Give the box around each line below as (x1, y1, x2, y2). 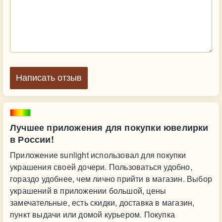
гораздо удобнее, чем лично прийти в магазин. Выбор (10, 173, 213, 184)
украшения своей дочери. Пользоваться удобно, (10, 161, 192, 172)
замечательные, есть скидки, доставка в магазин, (10, 197, 195, 208)
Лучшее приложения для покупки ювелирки (10, 121, 209, 134)
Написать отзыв (16, 73, 82, 83)
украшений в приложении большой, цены (10, 185, 166, 196)
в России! (10, 133, 54, 146)
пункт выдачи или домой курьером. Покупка (10, 209, 175, 220)
